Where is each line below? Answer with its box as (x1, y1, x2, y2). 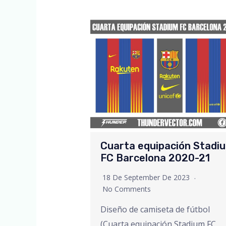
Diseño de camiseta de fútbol (100, 204, 210, 215)
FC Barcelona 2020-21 (100, 152, 210, 164)
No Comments (102, 184, 151, 194)
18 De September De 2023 (102, 173, 192, 183)
